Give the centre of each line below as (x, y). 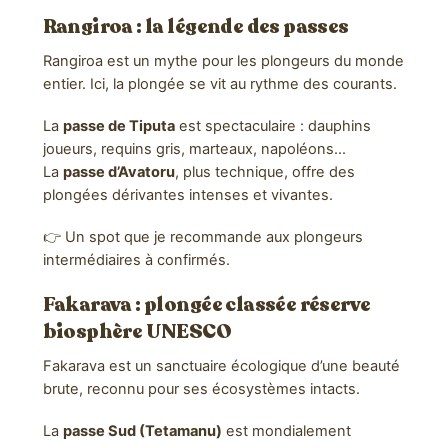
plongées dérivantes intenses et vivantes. (187, 194)
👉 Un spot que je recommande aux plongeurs (202, 236)
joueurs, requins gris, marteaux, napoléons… (194, 148)
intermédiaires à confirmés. (136, 259)
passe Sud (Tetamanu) (142, 430)
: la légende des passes (240, 26)
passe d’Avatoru (118, 171)
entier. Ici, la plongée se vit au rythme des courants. (219, 83)
